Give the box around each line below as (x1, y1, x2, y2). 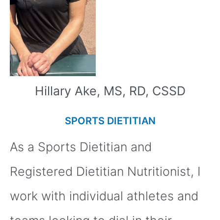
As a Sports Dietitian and (10, 139, 152, 155)
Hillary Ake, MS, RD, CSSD (34, 83, 186, 98)
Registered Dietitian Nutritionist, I (10, 164, 200, 179)
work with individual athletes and (10, 189, 198, 204)
